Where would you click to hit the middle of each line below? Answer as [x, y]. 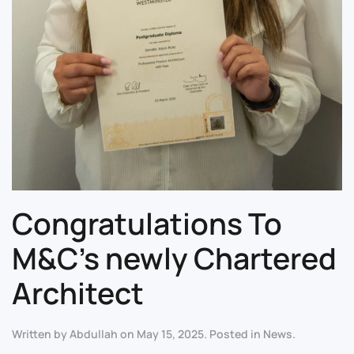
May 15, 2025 [170, 333]
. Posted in [233, 333]
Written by [41, 333]
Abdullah [94, 333]
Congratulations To [147, 223]
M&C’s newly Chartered [174, 258]
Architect [78, 292]
